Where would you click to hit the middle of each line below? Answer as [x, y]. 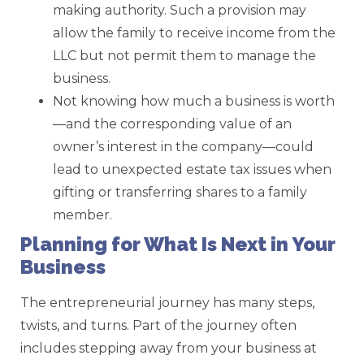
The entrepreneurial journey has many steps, [167, 302]
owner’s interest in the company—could [183, 146]
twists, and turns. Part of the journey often [158, 325]
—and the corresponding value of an [172, 123]
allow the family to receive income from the [194, 32]
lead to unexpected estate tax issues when [192, 169]
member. [82, 214]
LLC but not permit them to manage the [184, 55]
